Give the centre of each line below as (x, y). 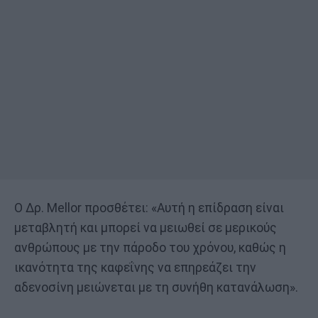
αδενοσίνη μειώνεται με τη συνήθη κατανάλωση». (156, 288)
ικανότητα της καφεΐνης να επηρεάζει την (135, 268)
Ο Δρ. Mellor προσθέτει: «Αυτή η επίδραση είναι (149, 208)
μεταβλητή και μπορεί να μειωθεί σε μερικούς (146, 228)
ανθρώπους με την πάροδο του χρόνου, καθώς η (150, 248)
